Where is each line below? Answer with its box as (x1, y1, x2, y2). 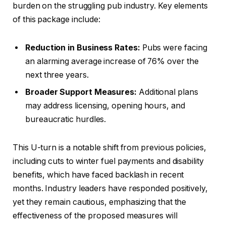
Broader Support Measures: (25, 87, 137, 97)
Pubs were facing (140, 42, 207, 52)
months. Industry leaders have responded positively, (13, 183, 208, 193)
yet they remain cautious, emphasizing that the (13, 197, 187, 207)
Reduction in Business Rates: (25, 42, 140, 52)
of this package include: (13, 15, 101, 25)
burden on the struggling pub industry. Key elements (13, 1, 208, 11)
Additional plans (137, 87, 198, 97)
